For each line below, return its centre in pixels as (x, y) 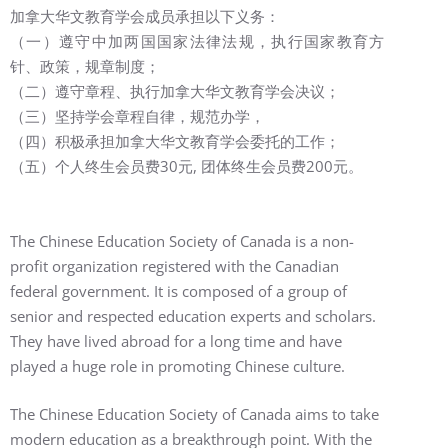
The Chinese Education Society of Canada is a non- (182, 241)
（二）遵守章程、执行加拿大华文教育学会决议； (175, 91)
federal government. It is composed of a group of (178, 291)
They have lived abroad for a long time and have (176, 341)
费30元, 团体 (188, 166)
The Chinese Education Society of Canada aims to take (194, 413)
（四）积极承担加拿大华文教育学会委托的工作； (175, 141)
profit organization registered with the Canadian (174, 266)
